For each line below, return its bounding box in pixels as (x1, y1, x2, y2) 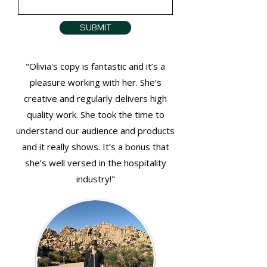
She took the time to (80, 108, 164, 120)
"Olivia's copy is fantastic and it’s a (26, 60, 165, 72)
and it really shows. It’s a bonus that (21, 141, 169, 153)
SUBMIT (79, 22, 111, 33)
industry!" (76, 173, 115, 185)
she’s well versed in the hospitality (24, 157, 166, 169)
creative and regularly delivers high (24, 92, 167, 104)
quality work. (26, 108, 80, 120)
